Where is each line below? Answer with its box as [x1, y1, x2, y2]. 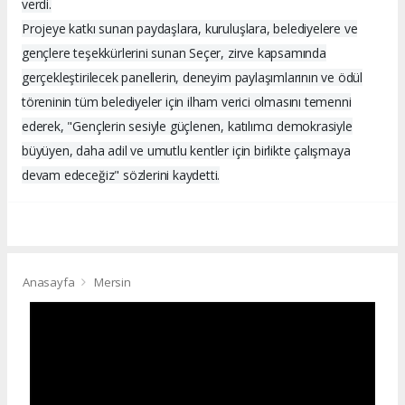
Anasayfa [23, 274, 78, 291]
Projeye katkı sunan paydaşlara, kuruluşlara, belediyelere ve [22, 20, 358, 38]
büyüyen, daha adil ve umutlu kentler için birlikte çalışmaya [22, 142, 351, 160]
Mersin [93, 274, 131, 291]
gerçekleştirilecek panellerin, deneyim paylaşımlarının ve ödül [22, 69, 363, 87]
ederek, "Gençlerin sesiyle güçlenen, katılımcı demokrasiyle [22, 118, 353, 136]
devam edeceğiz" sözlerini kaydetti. [22, 166, 221, 184]
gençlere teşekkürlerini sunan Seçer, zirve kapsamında [22, 44, 326, 62]
